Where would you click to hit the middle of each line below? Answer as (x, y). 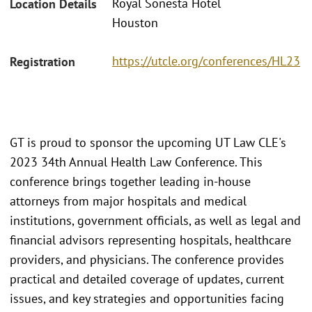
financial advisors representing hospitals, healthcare (150, 240)
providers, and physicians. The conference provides (147, 259)
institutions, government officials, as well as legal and (155, 220)
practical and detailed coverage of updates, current (147, 279)
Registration (42, 61)
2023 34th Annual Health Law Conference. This (136, 162)
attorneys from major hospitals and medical (128, 201)
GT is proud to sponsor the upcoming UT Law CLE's (148, 142)
